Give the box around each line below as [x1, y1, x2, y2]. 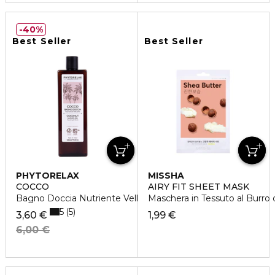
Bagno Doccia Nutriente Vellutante [16, 193, 167, 204]
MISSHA [147, 170, 184, 182]
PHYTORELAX [16, 170, 79, 182]
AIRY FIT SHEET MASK [147, 181, 249, 193]
